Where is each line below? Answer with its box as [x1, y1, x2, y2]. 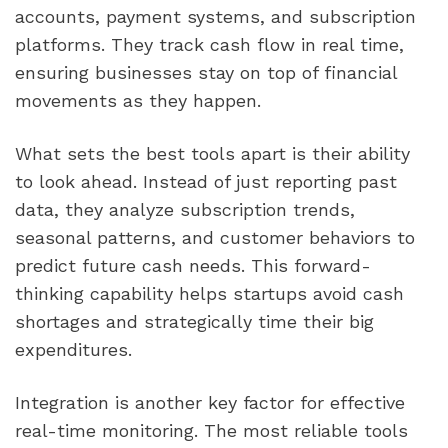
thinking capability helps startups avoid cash [15, 283, 404, 305]
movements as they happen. [15, 90, 261, 112]
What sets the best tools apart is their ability [15, 143, 410, 165]
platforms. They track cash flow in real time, [15, 34, 404, 56]
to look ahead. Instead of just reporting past [15, 171, 397, 193]
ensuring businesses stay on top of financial [15, 62, 397, 84]
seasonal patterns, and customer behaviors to [15, 227, 415, 249]
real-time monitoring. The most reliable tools [15, 420, 408, 442]
